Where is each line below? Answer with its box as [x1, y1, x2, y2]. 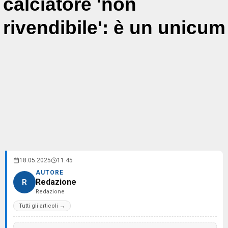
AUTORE [36, 169, 64, 176]
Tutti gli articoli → [19, 203, 65, 209]
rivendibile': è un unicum [3, 17, 225, 38]
